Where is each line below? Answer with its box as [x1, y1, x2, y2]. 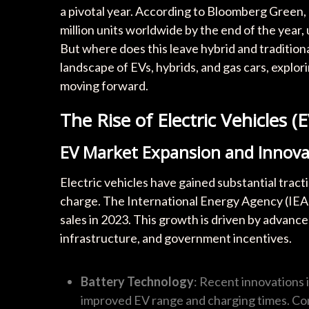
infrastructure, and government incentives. [60, 230, 292, 246]
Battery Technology [81, 273, 194, 289]
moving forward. [60, 77, 148, 93]
